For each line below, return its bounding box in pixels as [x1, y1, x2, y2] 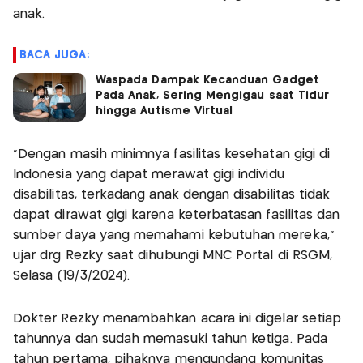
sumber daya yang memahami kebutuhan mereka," [13, 229, 335, 242]
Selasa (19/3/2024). [13, 270, 130, 283]
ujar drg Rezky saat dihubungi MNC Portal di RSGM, [13, 250, 333, 263]
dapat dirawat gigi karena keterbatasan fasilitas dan [13, 209, 340, 222]
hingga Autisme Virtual [96, 105, 233, 117]
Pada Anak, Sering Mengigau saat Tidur [96, 90, 330, 102]
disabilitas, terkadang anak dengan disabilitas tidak [13, 189, 331, 202]
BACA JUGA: [19, 49, 89, 62]
